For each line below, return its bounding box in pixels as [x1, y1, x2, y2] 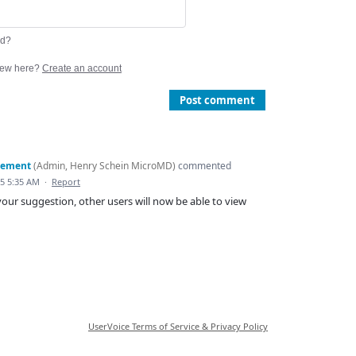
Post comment [180, 93, 255, 108]
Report [52, 176, 80, 188]
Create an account [42, 63, 122, 75]
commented [176, 159, 231, 173]
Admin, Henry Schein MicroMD [37, 159, 172, 173]
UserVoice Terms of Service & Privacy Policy [88, 320, 268, 333]
